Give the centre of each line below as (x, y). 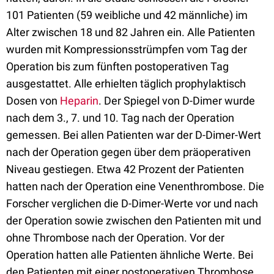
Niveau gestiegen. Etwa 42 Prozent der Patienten (125, 169)
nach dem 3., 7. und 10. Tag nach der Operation (120, 118)
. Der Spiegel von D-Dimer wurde (177, 101)
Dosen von (33, 101)
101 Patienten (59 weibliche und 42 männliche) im (127, 15)
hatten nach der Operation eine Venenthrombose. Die (135, 186)
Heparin (79, 101)
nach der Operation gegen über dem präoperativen (128, 152)
